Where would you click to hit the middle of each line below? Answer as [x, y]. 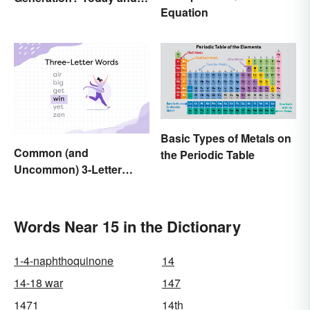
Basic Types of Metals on [226, 138]
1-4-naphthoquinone [64, 260]
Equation [184, 12]
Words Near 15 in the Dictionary [127, 226]
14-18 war [38, 282]
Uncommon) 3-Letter [68, 169]
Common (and [51, 152]
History [33, 15]
